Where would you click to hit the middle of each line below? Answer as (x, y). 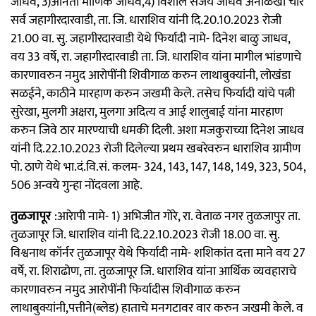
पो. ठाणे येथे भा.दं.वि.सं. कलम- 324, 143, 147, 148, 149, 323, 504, (158, 167)
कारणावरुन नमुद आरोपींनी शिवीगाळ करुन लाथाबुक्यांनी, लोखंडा (151, 75)
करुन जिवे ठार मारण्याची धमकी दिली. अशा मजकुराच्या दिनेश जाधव (157, 130)
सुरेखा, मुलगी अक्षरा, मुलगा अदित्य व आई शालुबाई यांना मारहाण (147, 112)
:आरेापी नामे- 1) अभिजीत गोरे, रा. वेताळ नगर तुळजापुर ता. (176, 216)
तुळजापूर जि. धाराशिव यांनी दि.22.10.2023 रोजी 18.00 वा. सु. (145, 235)
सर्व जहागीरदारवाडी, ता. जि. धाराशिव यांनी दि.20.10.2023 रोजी (146, 20)
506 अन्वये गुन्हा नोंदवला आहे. (77, 185)
